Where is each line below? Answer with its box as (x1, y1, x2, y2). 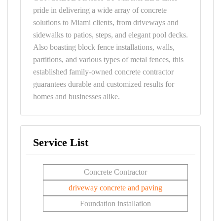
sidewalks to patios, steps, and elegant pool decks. (33, 31, 188, 39)
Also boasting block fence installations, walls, (33, 43, 175, 51)
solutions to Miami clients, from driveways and (33, 18, 179, 27)
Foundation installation (80, 199, 151, 208)
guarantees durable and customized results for (33, 80, 174, 88)
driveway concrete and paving (69, 184, 162, 192)
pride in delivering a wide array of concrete (33, 6, 167, 14)
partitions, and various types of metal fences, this (33, 55, 184, 64)
